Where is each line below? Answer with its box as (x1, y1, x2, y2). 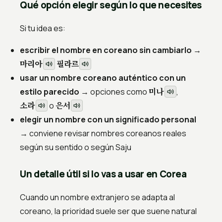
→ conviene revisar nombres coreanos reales (20, 128, 186, 139)
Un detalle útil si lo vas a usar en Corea (20, 167, 187, 181)
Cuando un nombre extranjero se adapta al (20, 192, 175, 203)
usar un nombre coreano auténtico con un (20, 72, 186, 84)
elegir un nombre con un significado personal (20, 114, 196, 125)
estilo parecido (20, 86, 79, 98)
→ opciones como (79, 86, 149, 98)
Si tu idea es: (20, 23, 65, 34)
